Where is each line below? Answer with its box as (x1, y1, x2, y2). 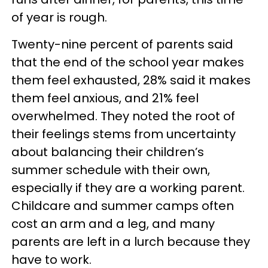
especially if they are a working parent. (11, 179, 245, 196)
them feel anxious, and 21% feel (11, 90, 199, 106)
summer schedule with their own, (11, 162, 210, 178)
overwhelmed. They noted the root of (11, 108, 235, 124)
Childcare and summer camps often (11, 197, 234, 214)
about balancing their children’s (11, 144, 204, 160)
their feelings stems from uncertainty (11, 126, 236, 142)
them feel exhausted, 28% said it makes (11, 72, 251, 89)
